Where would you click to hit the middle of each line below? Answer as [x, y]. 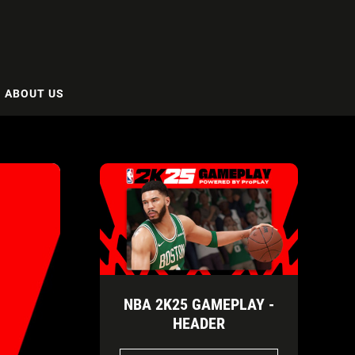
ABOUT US [34, 93]
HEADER [199, 323]
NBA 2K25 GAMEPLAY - [199, 304]
